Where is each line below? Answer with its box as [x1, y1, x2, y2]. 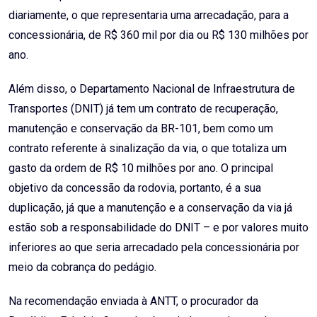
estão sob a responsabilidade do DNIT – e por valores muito [8, 221, 309, 235]
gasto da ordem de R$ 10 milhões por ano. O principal [8, 161, 273, 175]
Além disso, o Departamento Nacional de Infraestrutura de [8, 82, 295, 96]
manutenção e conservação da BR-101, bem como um [8, 122, 273, 136]
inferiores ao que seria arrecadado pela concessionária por [8, 241, 299, 255]
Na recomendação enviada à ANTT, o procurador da [8, 294, 258, 309]
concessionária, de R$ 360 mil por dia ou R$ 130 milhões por [8, 28, 309, 42]
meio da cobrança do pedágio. [8, 260, 156, 275]
